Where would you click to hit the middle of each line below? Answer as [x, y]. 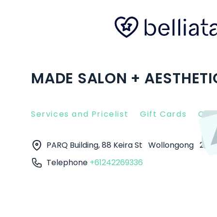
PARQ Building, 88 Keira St [95, 145]
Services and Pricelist [80, 114]
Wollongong [172, 145]
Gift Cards [163, 114]
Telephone [68, 163]
